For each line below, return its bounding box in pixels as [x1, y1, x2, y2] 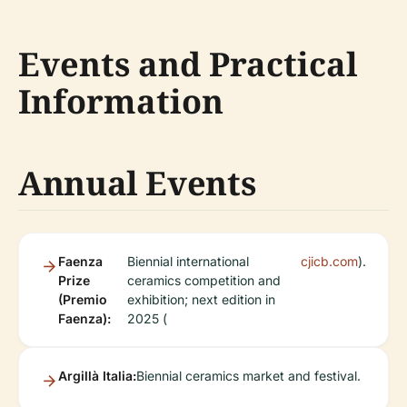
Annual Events [18, 161, 256, 206]
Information [18, 79, 223, 124]
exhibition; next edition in [127, 292, 276, 308]
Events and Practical [18, 42, 358, 87]
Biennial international [127, 253, 250, 270]
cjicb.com [301, 253, 358, 270]
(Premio [58, 292, 107, 308]
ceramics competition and [127, 273, 282, 289]
